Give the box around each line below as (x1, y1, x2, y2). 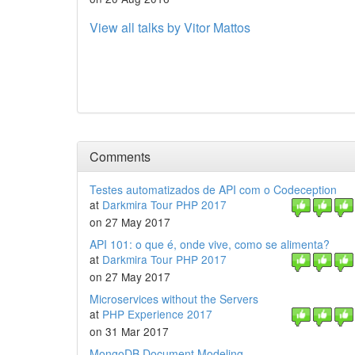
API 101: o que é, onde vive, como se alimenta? (90, 236, 330, 252)
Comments (90, 147, 151, 166)
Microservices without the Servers (90, 291, 258, 307)
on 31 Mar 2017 (90, 323, 169, 339)
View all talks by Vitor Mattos (90, 18, 250, 36)
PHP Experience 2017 (102, 306, 212, 322)
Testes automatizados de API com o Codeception (90, 181, 337, 197)
